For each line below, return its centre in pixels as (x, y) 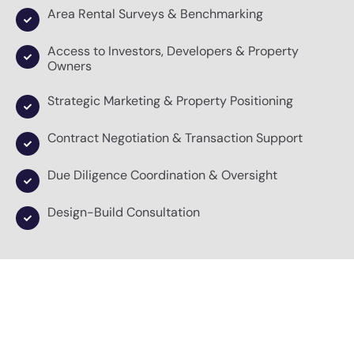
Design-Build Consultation (124, 212)
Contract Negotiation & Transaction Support (175, 137)
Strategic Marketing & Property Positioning (170, 100)
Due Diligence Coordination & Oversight (162, 175)
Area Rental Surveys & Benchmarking (155, 13)
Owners (70, 66)
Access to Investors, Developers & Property (173, 51)
